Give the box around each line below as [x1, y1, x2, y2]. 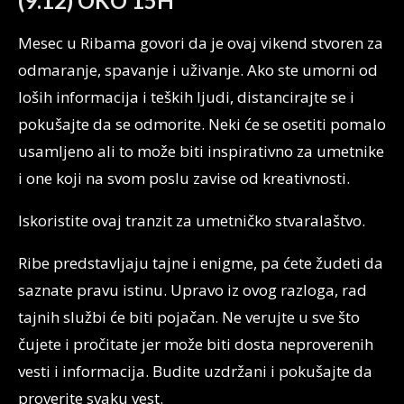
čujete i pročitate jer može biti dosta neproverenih [18, 334, 373, 354]
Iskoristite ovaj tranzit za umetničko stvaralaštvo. [18, 210, 365, 231]
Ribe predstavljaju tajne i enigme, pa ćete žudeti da [18, 252, 383, 273]
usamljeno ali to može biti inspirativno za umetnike [18, 141, 384, 161]
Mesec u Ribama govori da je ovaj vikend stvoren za [18, 32, 383, 53]
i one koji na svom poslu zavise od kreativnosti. [18, 168, 350, 188]
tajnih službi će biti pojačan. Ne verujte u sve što [18, 307, 360, 327]
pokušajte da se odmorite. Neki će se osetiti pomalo [18, 114, 386, 134]
